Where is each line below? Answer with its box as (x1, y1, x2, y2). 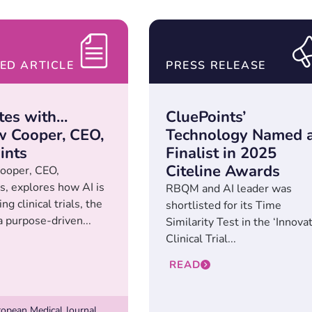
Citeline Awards (166, 161, 280, 182)
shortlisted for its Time (166, 198, 281, 214)
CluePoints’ (166, 107, 246, 128)
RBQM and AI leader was (166, 181, 292, 197)
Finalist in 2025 (166, 143, 276, 164)
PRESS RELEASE (166, 58, 266, 74)
